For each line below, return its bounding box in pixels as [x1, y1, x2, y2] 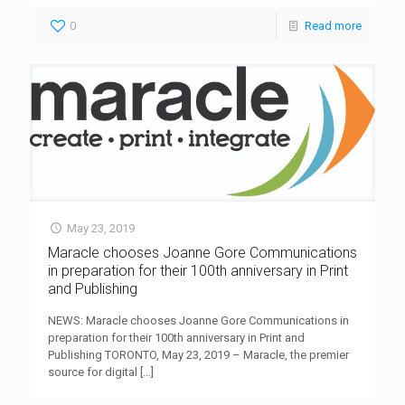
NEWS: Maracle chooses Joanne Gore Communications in [48, 313, 349, 327]
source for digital [48, 364, 137, 379]
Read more [305, 19, 362, 33]
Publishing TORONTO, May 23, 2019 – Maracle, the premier [48, 347, 349, 362]
